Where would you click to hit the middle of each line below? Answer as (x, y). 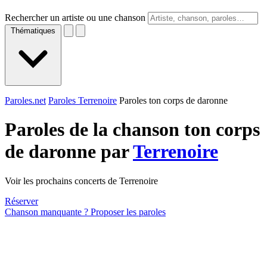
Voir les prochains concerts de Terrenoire (81, 181)
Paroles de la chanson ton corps (132, 130)
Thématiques (33, 31)
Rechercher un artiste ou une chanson (75, 18)
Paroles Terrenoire (83, 100)
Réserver (21, 201)
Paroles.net (25, 100)
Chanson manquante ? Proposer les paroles (85, 212)
